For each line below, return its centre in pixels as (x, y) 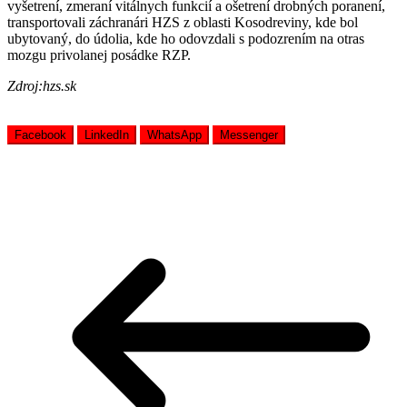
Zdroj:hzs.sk (42, 86)
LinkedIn (107, 135)
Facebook (40, 135)
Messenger (249, 135)
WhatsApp (174, 135)
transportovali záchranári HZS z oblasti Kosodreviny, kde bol (183, 23)
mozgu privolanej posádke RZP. (99, 55)
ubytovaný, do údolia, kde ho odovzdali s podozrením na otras (186, 39)
